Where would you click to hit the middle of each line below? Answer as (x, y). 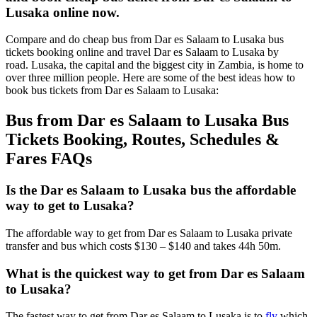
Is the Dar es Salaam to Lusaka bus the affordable (151, 190)
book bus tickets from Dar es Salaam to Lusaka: (112, 91)
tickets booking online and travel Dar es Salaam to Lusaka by (142, 52)
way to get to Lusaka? (70, 206)
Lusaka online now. (63, 12)
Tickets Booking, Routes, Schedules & (143, 140)
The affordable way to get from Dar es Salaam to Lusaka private (149, 233)
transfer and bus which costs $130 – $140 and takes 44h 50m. (143, 246)
